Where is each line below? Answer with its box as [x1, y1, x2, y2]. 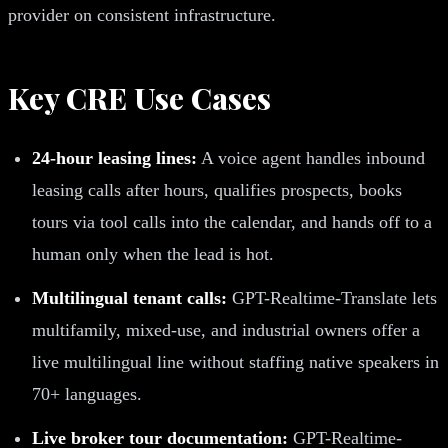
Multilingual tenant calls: [32, 287, 227, 308]
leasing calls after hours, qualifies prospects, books [32, 179, 402, 200]
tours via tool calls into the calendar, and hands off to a [32, 211, 432, 232]
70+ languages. [32, 383, 142, 404]
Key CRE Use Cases [8, 77, 271, 118]
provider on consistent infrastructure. [8, 4, 276, 25]
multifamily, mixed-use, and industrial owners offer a [32, 319, 420, 340]
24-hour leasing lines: [32, 147, 197, 168]
